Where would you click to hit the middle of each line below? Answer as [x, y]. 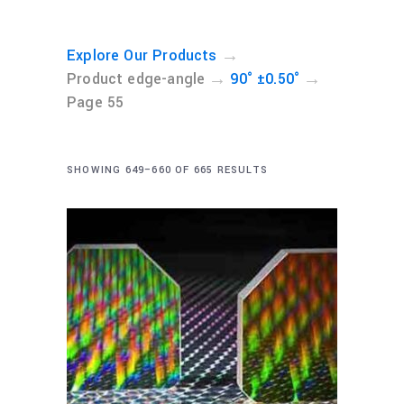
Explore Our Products [142, 55]
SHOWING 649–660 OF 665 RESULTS [168, 170]
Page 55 [96, 102]
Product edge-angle [136, 79]
